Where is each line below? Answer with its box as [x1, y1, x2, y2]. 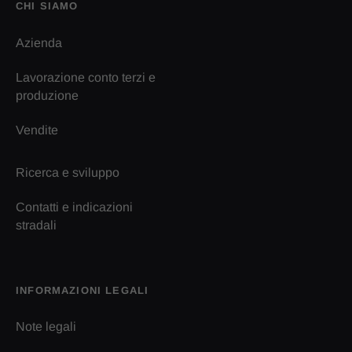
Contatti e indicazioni [16, 200, 133, 214]
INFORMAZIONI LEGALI [16, 284, 149, 296]
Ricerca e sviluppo [16, 165, 119, 179]
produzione [16, 88, 79, 102]
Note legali [16, 320, 76, 334]
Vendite [16, 123, 58, 137]
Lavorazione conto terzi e [16, 70, 156, 84]
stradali [16, 218, 57, 232]
